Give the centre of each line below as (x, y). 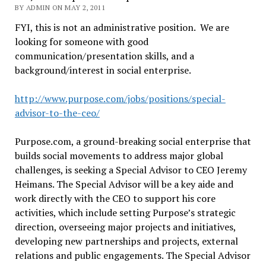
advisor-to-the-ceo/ (57, 113)
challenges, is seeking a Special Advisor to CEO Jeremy (131, 170)
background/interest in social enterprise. (103, 70)
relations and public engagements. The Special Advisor (132, 255)
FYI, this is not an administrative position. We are (122, 27)
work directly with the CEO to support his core (115, 198)
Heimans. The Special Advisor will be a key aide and (124, 184)
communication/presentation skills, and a (104, 56)
